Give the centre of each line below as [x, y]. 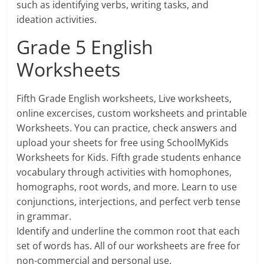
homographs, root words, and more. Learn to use [127, 187]
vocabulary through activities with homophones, [124, 172]
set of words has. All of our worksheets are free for [129, 246]
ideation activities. [57, 20]
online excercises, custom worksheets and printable [132, 113]
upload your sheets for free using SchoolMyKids [123, 143]
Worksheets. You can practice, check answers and [127, 128]
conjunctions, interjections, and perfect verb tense [129, 202]
